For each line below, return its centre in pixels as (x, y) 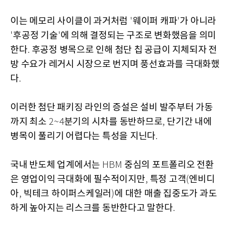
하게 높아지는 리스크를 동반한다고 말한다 (92, 208)
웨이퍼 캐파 (155, 21)
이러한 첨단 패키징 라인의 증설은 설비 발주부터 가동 (112, 107)
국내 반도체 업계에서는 (56, 165)
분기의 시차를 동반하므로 (113, 122)
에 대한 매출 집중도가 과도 (166, 194)
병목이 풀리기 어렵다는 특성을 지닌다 (83, 136)
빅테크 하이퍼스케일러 (67, 194)
